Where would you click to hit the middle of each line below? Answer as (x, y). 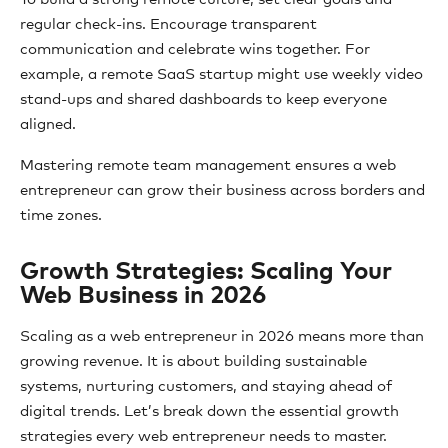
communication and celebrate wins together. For (195, 49)
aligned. (48, 124)
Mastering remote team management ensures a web (208, 165)
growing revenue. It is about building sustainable (193, 361)
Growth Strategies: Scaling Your (206, 272)
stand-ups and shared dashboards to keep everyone (203, 99)
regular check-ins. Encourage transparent (168, 24)
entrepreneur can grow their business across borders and (222, 190)
